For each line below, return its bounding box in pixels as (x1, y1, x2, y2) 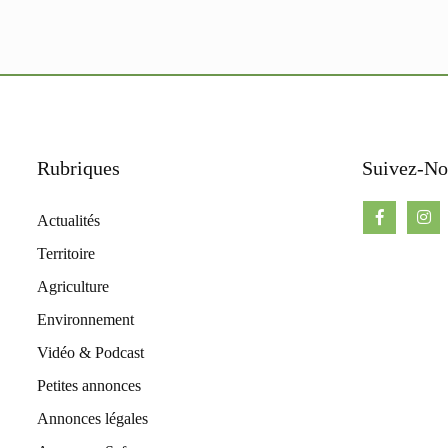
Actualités (37, 211, 100, 229)
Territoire (37, 244, 95, 262)
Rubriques (37, 156, 120, 179)
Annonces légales (37, 409, 148, 427)
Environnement (37, 310, 134, 328)
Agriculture (37, 277, 109, 295)
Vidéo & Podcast (37, 343, 144, 361)
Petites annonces (37, 376, 141, 394)
